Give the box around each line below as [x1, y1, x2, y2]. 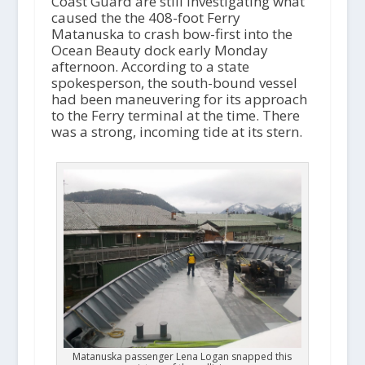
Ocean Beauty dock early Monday [51, 40, 268, 59]
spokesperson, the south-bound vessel [51, 73, 297, 92]
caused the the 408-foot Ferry [51, 7, 240, 27]
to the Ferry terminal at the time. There [51, 105, 300, 125]
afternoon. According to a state [51, 56, 249, 76]
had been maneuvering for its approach [51, 89, 307, 108]
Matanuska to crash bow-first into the [51, 24, 292, 43]
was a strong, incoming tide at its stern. [51, 121, 302, 141]
